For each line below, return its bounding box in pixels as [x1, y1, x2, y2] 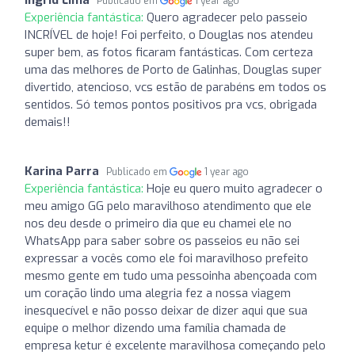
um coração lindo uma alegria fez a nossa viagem [25, 284, 291, 301]
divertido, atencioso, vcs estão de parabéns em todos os [25, 78, 326, 95]
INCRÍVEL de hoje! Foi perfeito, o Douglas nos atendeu [25, 26, 313, 43]
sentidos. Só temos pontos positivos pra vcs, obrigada [25, 96, 317, 113]
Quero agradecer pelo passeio [147, 9, 307, 25]
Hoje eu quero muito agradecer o [147, 180, 323, 197]
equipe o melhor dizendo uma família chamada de [25, 319, 286, 336]
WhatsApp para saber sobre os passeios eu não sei [25, 232, 300, 249]
